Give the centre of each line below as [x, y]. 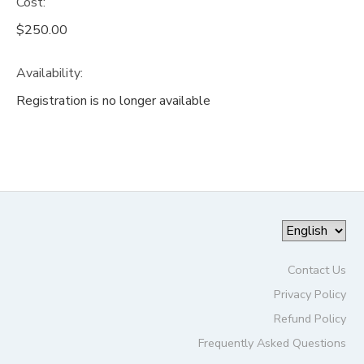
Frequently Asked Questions [272, 342]
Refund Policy [310, 318]
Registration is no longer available [113, 100]
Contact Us [316, 269]
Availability [48, 73]
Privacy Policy [310, 294]
